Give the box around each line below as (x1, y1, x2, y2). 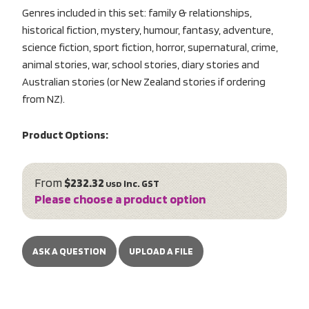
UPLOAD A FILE (129, 246, 193, 257)
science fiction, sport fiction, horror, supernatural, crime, (22, 40, 278, 54)
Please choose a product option (34, 191, 206, 206)
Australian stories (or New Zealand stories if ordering (22, 74, 266, 88)
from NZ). (22, 92, 65, 106)
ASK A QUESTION (32, 246, 106, 257)
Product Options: (22, 128, 108, 141)
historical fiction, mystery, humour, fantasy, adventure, (22, 23, 273, 37)
